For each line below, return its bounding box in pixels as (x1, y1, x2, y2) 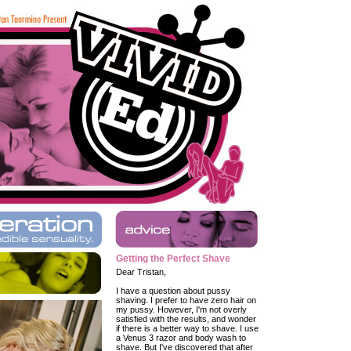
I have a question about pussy (116, 286, 230, 295)
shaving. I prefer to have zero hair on (116, 295, 256, 305)
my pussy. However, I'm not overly (116, 305, 247, 314)
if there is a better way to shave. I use (116, 324, 259, 333)
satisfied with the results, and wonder (116, 314, 256, 324)
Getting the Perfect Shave (116, 253, 230, 264)
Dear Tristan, (116, 267, 166, 277)
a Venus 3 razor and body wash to (116, 333, 246, 342)
